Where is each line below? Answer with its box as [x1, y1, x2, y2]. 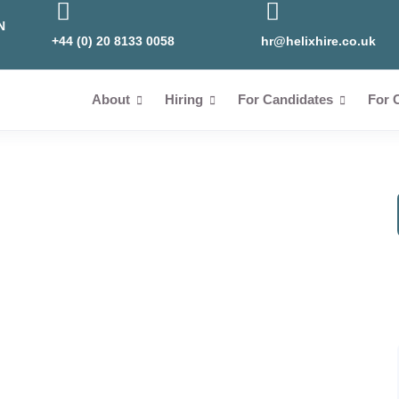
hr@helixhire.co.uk [260, 34, 376, 48]
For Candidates [237, 92, 337, 108]
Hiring [164, 92, 207, 108]
